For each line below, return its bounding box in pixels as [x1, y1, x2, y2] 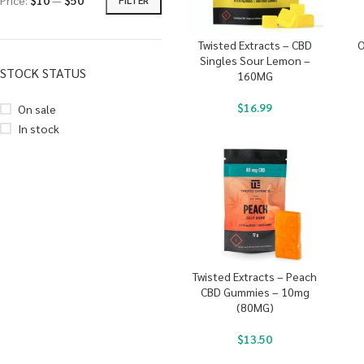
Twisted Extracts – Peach [193, 269, 318, 284]
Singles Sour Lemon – [199, 53, 310, 68]
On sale [18, 102, 56, 116]
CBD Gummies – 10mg [200, 284, 310, 300]
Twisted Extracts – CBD [197, 37, 312, 53]
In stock [18, 121, 59, 136]
